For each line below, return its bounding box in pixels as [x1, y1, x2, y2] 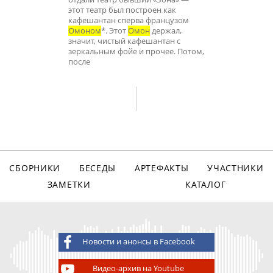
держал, [150, 25, 182, 36]
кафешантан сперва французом [68, 15, 189, 26]
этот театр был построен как [68, 4, 176, 15]
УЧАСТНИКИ [207, 161, 264, 174]
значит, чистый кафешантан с [68, 35, 180, 46]
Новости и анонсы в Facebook [82, 236, 195, 247]
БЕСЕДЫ [79, 161, 116, 174]
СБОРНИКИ [9, 161, 61, 174]
